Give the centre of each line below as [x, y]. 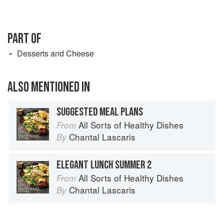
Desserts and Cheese [55, 53]
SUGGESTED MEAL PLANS [100, 112]
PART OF [24, 38]
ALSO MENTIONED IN [49, 87]
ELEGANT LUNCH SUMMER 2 [104, 165]
